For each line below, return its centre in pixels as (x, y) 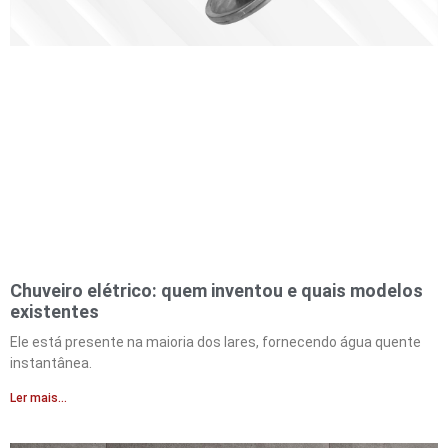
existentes (54, 311)
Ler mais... (38, 397)
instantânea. (51, 362)
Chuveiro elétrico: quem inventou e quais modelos (216, 290)
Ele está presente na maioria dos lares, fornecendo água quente (215, 341)
